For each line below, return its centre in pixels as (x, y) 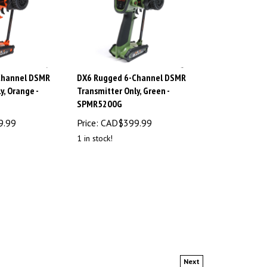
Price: (88, 118)
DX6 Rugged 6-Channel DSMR (131, 72)
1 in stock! (95, 133)
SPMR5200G (100, 99)
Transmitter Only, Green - (123, 86)
